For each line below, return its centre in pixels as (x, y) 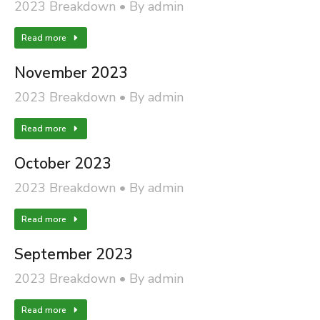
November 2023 (71, 73)
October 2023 (63, 164)
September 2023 (74, 254)
